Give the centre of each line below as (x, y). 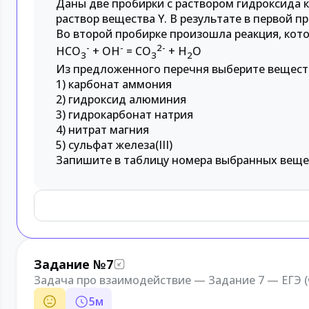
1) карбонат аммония (114, 84)
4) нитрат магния (102, 129)
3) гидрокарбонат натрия (124, 114)
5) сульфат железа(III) (114, 144)
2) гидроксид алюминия (121, 99)
